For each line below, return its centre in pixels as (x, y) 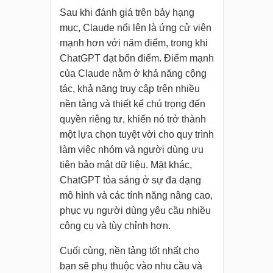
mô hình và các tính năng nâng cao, (136, 196)
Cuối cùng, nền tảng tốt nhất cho (129, 251)
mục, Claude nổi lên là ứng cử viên (135, 28)
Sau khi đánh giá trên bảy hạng (127, 13)
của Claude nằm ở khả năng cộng (133, 74)
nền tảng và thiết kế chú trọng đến (132, 104)
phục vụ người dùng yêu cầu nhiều (135, 211)
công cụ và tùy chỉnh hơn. (115, 226)
